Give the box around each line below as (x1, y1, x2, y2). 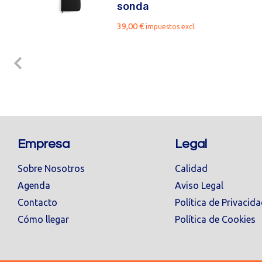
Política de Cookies (174, 214, 256, 225)
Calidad (174, 163, 208, 174)
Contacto (18, 197, 57, 208)
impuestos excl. (146, 23, 196, 30)
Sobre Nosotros (18, 163, 85, 174)
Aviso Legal (174, 180, 223, 191)
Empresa (18, 137, 70, 151)
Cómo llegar (18, 214, 69, 225)
